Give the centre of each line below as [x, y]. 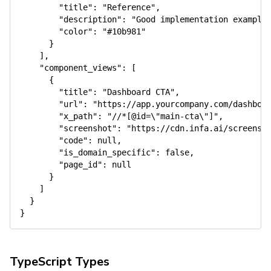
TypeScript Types [60, 262]
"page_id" [80, 165]
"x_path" [78, 116]
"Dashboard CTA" [139, 92]
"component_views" [80, 68]
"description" [90, 19]
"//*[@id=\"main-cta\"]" [163, 116]
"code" [73, 140]
